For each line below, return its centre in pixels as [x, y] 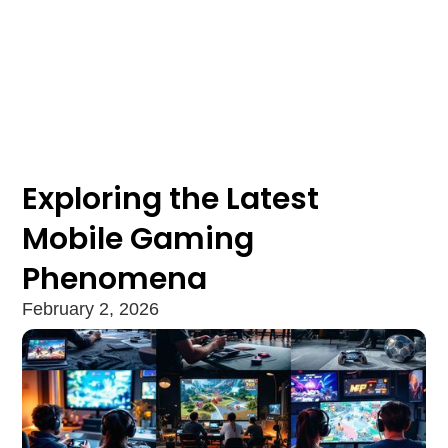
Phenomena [115, 279]
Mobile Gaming [138, 239]
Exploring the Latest [171, 199]
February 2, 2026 [91, 309]
